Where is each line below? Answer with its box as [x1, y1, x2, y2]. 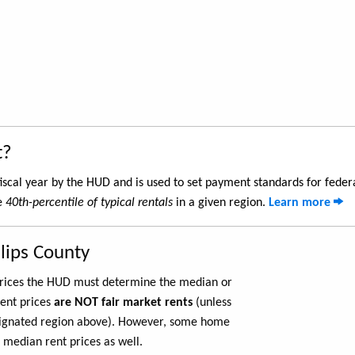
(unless [193, 296, 231, 309]
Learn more [269, 197, 334, 209]
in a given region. [173, 197, 269, 209]
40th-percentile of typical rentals [6, 197, 173, 209]
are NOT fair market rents [54, 296, 193, 309]
